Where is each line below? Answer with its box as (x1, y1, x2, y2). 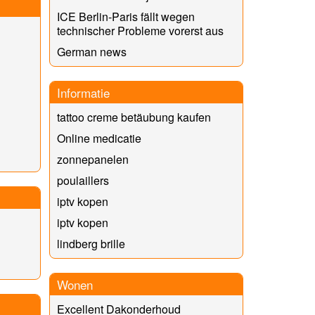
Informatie (56, 83, 110, 101)
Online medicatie (56, 129, 141, 146)
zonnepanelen (56, 150, 129, 167)
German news (56, 43, 127, 60)
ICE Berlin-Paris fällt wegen (56, 8, 195, 25)
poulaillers (56, 172, 109, 188)
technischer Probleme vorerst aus (56, 22, 224, 39)
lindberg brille (56, 235, 125, 252)
